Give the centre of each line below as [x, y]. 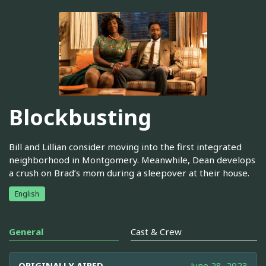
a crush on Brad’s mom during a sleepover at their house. [129, 172]
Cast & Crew [156, 231]
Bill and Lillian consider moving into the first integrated [125, 146]
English [27, 194]
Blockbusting [80, 118]
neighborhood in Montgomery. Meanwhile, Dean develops [132, 159]
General [26, 231]
